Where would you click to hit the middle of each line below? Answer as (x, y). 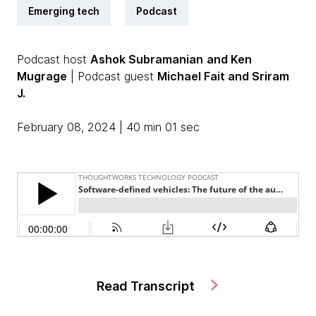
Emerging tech (64, 11)
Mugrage (42, 76)
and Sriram (259, 76)
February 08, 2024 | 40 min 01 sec (108, 127)
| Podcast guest (112, 76)
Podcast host (54, 59)
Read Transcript (147, 286)
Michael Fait (193, 76)
